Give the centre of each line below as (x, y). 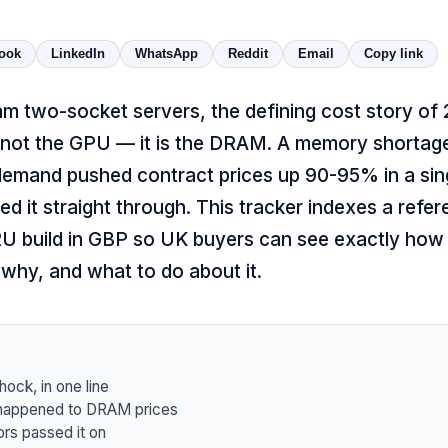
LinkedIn (77, 53)
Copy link (393, 53)
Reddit (247, 53)
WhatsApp (166, 53)
